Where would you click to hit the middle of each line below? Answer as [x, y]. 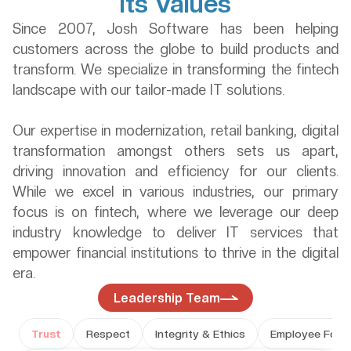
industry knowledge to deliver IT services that [175, 232]
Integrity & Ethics [200, 334]
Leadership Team [166, 298]
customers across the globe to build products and [175, 49]
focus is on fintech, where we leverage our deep [175, 212]
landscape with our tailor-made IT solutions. [150, 90]
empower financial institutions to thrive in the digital [175, 253]
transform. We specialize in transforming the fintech [175, 69]
